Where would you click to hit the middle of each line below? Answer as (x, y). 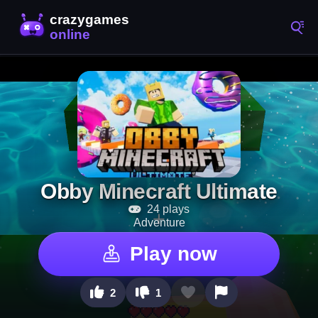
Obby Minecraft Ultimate (159, 191)
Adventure (159, 223)
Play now (173, 254)
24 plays (167, 209)
